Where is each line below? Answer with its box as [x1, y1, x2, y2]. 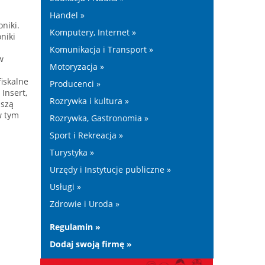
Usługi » [49, 181, 81, 192]
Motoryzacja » [49, 61, 104, 72]
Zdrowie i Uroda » [49, 198, 119, 209]
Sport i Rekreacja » [49, 130, 123, 141]
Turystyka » [49, 147, 94, 158]
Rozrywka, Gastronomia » [49, 112, 148, 124]
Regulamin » [49, 221, 101, 232]
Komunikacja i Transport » [49, 44, 153, 55]
